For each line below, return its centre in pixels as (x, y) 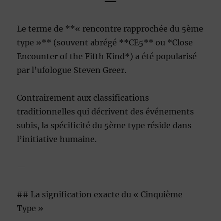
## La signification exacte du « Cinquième (100, 195)
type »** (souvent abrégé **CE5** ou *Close (105, 43)
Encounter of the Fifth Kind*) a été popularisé (107, 56)
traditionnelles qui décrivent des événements (106, 112)
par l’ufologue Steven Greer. (72, 70)
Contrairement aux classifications (83, 98)
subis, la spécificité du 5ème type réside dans (104, 126)
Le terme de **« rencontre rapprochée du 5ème (110, 29)
